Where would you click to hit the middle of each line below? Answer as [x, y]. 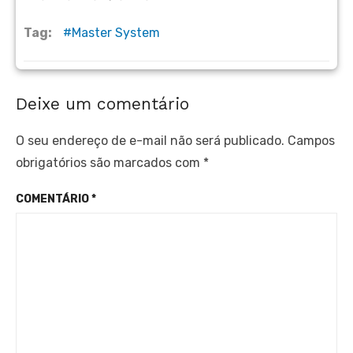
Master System [116, 33]
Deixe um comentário [102, 104]
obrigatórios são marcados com [110, 163]
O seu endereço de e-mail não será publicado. [150, 141]
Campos [311, 141]
